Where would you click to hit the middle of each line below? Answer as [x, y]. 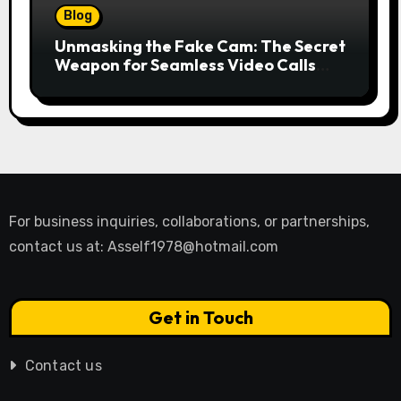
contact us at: [58, 246]
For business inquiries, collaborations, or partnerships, [189, 221]
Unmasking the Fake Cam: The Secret [200, 46]
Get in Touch [200, 317]
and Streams [104, 83]
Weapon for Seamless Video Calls [185, 64]
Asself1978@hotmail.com [192, 246]
